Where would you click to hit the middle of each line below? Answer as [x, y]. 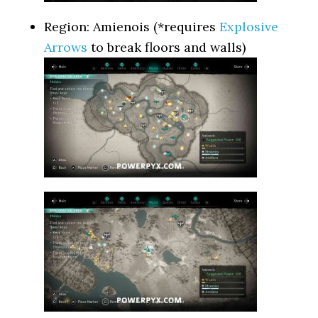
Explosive [249, 27]
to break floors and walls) [167, 47]
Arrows [66, 47]
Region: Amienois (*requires [132, 27]
